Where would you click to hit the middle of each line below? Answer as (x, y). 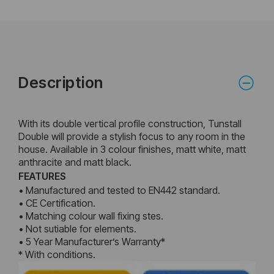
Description (61, 82)
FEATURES (42, 176)
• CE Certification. (57, 203)
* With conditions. (57, 254)
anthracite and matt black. (75, 162)
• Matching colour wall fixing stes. (91, 216)
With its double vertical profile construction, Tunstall (130, 123)
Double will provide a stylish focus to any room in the (132, 136)
